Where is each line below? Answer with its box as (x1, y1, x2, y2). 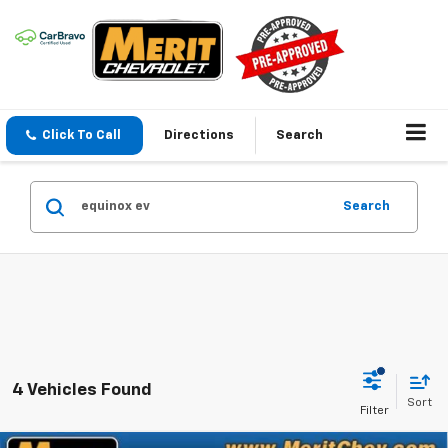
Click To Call (42, 129, 121, 142)
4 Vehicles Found (12, 382, 152, 400)
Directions (164, 129, 234, 142)
